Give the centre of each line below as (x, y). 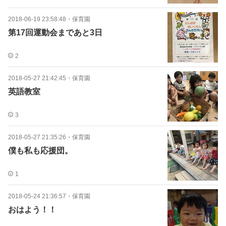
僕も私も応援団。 (40, 151)
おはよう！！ (32, 210)
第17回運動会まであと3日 (55, 33)
